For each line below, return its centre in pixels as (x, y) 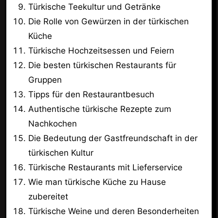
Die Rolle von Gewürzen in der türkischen (109, 22)
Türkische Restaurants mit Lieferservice (106, 168)
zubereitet (48, 197)
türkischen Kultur (61, 153)
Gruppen (45, 80)
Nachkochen (53, 124)
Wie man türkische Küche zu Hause (97, 182)
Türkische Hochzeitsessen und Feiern (101, 51)
